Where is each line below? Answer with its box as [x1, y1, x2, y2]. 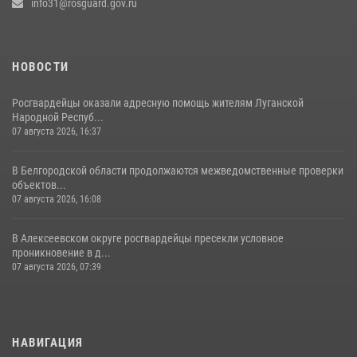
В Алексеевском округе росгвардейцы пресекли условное [12, 232, 284, 245]
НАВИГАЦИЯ [12, 335, 84, 351]
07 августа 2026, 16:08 [12, 194, 101, 206]
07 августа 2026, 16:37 [12, 126, 101, 138]
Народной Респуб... [12, 111, 104, 124]
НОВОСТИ [12, 60, 69, 75]
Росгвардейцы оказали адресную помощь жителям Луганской [12, 96, 304, 110]
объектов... [12, 178, 66, 192]
